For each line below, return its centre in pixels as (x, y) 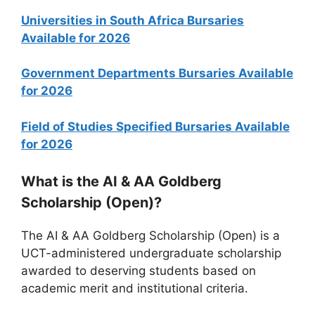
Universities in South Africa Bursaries (133, 20)
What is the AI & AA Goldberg (121, 181)
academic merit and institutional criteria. (135, 288)
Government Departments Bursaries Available (157, 73)
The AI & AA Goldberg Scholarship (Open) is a (150, 236)
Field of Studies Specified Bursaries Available (155, 126)
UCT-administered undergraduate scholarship (151, 253)
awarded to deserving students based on (139, 271)
